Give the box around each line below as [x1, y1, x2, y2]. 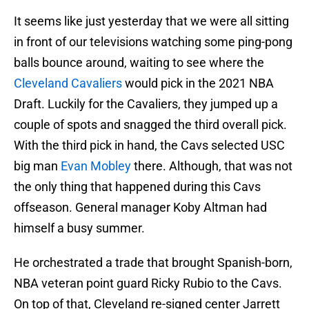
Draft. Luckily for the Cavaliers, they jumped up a [14, 97, 278, 112]
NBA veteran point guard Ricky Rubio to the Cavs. [14, 276, 282, 291]
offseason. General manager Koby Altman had [14, 200, 267, 215]
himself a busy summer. [14, 221, 145, 236]
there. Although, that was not [131, 159, 292, 174]
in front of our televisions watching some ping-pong [14, 34, 292, 50]
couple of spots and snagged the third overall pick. [14, 117, 287, 132]
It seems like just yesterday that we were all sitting [14, 14, 289, 29]
